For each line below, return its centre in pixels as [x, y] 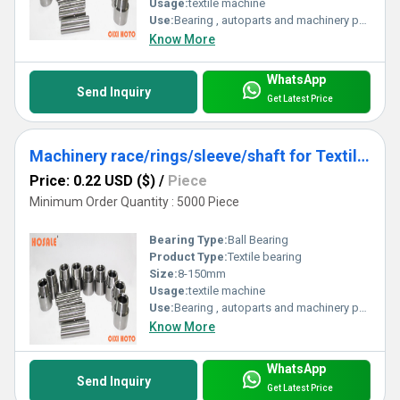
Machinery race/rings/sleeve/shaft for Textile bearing [363, 155]
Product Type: [188, 256]
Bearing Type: [188, 239]
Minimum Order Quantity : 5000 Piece [134, 201]
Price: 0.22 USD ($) [92, 180]
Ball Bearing [258, 239]
